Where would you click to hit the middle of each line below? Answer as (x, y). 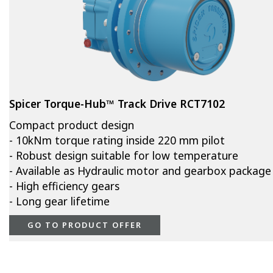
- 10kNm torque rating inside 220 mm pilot (117, 140)
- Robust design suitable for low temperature (124, 156)
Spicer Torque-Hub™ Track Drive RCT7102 (117, 104)
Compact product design (72, 125)
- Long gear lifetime (59, 201)
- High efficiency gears (64, 186)
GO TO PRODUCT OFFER (85, 225)
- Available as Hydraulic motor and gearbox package (140, 171)
